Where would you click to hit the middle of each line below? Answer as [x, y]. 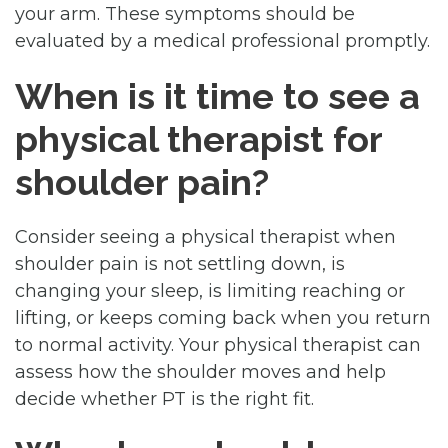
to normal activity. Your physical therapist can [218, 344]
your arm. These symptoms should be [185, 13]
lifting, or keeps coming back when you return [223, 317]
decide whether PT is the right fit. [164, 398]
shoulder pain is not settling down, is [180, 263]
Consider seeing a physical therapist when [205, 236]
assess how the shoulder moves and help [200, 371]
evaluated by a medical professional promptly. [222, 40]
